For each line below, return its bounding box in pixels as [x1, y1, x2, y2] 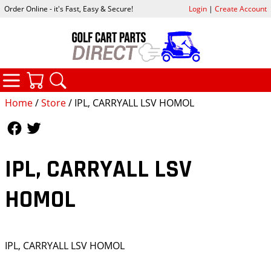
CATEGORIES [46, 67, 111, 82]
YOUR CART [70, 68, 128, 83]
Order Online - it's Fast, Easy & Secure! [4, 4, 134, 15]
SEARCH [93, 68, 135, 83]
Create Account [214, 4, 267, 15]
